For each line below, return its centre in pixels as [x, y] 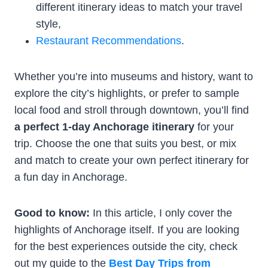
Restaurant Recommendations [109, 40]
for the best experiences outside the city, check [126, 246]
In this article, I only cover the [162, 213]
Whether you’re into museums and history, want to [134, 76]
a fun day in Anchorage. [71, 177]
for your [214, 127]
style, [48, 24]
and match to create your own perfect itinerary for [132, 160]
